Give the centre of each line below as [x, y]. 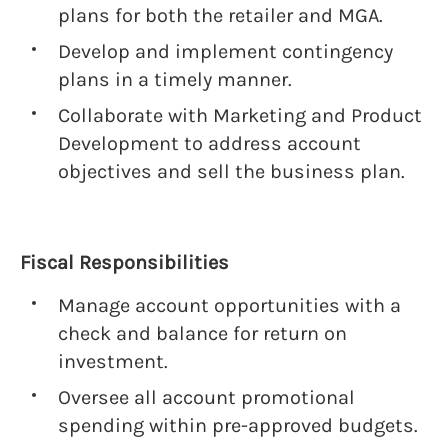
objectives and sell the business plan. [231, 171]
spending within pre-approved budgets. [238, 425]
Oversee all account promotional [206, 397]
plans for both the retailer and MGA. [220, 15]
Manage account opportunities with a [229, 305]
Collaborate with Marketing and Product [240, 115]
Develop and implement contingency [225, 51]
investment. [113, 361]
